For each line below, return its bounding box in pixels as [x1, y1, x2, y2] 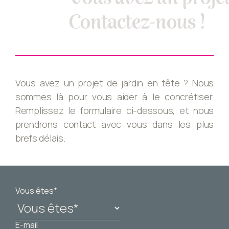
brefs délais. [15, 132, 65, 145]
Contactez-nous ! [68, 10, 204, 35]
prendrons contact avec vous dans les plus [15, 118, 214, 131]
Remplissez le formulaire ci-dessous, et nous [15, 104, 214, 117]
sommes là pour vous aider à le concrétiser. [15, 90, 214, 103]
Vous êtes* [15, 185, 57, 197]
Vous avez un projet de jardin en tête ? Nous [15, 77, 214, 89]
